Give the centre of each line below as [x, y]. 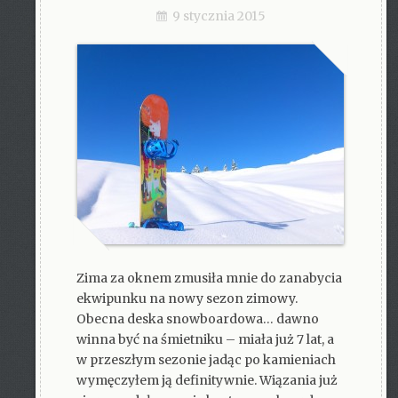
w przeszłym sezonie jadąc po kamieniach [206, 360]
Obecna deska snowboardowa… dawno [198, 319]
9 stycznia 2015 [219, 16]
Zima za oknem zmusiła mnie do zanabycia [209, 278]
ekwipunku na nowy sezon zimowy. [187, 298]
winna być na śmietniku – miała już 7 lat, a [205, 339]
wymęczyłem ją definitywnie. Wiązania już [207, 380]
